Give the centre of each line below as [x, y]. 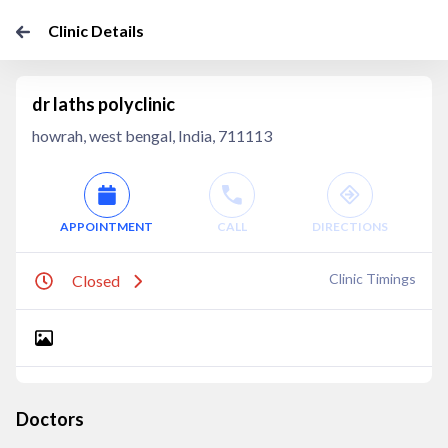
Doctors [50, 419]
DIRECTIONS [349, 226]
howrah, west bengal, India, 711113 [152, 135]
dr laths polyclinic [103, 104]
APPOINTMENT [107, 226]
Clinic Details [96, 30]
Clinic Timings [372, 278]
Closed [96, 280]
